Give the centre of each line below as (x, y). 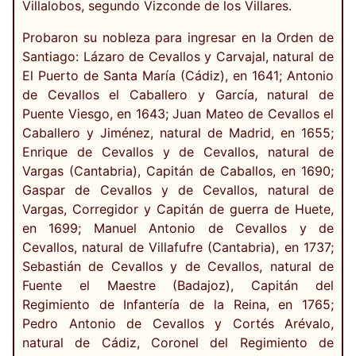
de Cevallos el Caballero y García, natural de (178, 95)
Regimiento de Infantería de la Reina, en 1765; (178, 305)
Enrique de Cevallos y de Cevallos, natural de (178, 152)
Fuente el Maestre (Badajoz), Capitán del (178, 286)
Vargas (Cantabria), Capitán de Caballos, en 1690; (178, 171)
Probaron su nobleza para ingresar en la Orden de (178, 38)
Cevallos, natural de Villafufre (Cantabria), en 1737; (178, 248)
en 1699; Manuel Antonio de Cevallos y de (178, 228)
